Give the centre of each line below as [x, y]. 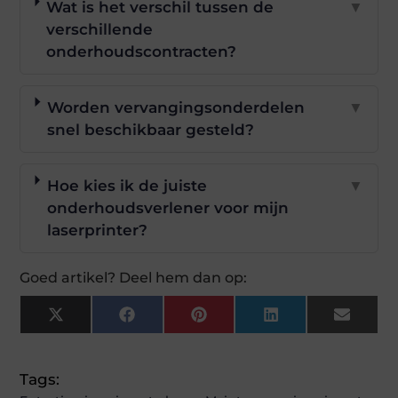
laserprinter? [97, 230]
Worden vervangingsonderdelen [176, 107]
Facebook [172, 321]
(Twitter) [96, 336]
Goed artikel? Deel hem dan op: [134, 278]
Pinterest [242, 321]
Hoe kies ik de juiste [127, 186]
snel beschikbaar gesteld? [151, 130]
